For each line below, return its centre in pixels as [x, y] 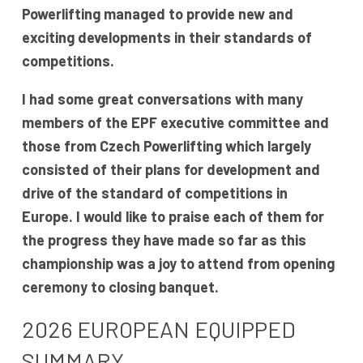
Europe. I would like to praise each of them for [173, 217]
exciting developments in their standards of [167, 38]
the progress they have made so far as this [164, 240]
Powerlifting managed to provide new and [157, 14]
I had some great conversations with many [162, 99]
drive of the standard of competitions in [154, 193]
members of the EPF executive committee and [175, 123]
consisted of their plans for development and [171, 170]
